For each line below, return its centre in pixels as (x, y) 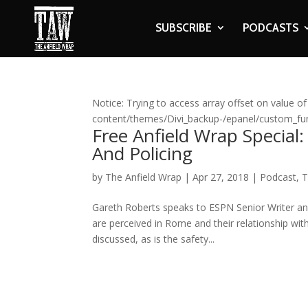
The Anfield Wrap (144, 177)
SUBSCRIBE (183, 27)
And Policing (143, 153)
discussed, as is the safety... (154, 239)
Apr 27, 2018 (221, 177)
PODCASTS (270, 27)
